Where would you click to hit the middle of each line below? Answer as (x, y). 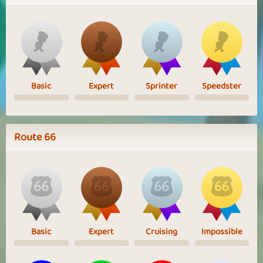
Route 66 (35, 137)
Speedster (222, 86)
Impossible (222, 232)
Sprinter (162, 86)
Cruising (162, 232)
